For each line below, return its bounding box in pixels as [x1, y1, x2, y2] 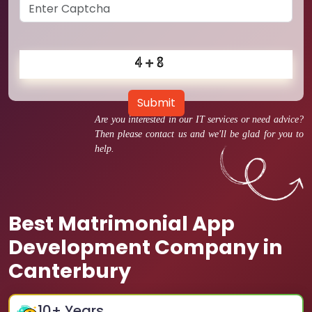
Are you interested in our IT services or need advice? [95, 114, 304, 125]
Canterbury [8, 257, 131, 285]
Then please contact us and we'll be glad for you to [95, 129, 304, 139]
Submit [136, 95, 175, 111]
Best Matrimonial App [8, 210, 235, 237]
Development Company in [8, 233, 283, 261]
